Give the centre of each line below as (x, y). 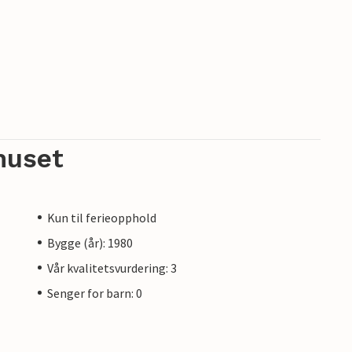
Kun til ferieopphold (102, 217)
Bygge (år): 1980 (90, 242)
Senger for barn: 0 (95, 293)
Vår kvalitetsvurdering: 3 (112, 268)
